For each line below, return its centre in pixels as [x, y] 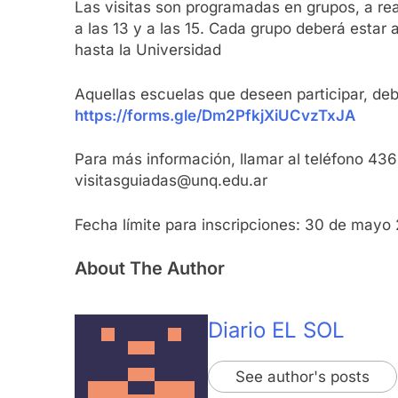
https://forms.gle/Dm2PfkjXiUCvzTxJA [215, 115]
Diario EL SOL [276, 330]
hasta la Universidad [148, 50]
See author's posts [302, 377]
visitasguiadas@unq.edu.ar [171, 181]
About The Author [150, 269]
